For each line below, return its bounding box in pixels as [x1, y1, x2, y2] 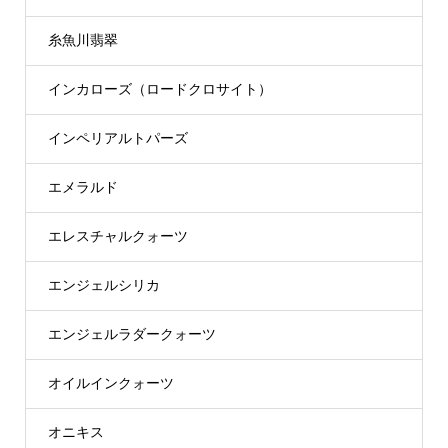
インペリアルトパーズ [47, 130, 188, 147]
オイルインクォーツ [47, 375, 174, 392]
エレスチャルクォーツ [47, 228, 188, 245]
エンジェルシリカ [47, 277, 160, 294]
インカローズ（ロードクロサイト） [47, 81, 272, 98]
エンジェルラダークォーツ [47, 326, 216, 343]
